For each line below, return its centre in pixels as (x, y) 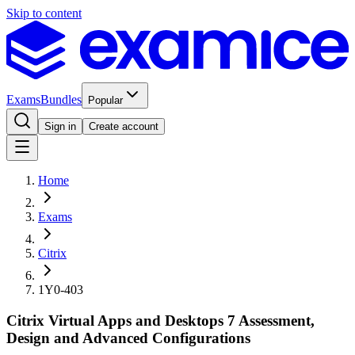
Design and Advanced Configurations (128, 338)
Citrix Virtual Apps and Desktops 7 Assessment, (160, 321)
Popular (105, 101)
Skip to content (44, 13)
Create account (124, 127)
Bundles (61, 100)
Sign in (60, 127)
